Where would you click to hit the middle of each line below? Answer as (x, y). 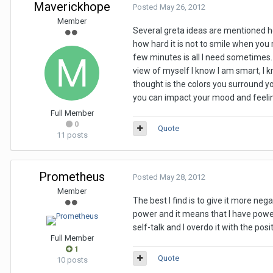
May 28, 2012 (183, 177)
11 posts (72, 135)
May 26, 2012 (183, 7)
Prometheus (72, 177)
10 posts (72, 260)
